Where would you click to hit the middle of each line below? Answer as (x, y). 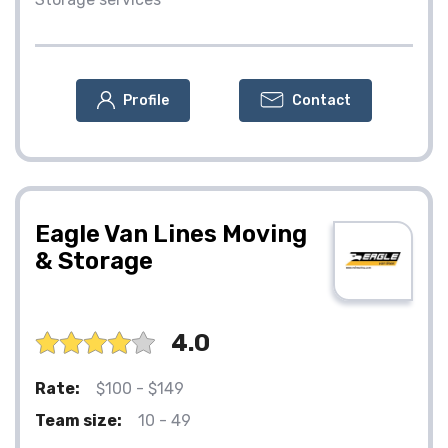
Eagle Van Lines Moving (171, 233)
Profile (146, 100)
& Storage (94, 260)
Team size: (78, 420)
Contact (321, 100)
